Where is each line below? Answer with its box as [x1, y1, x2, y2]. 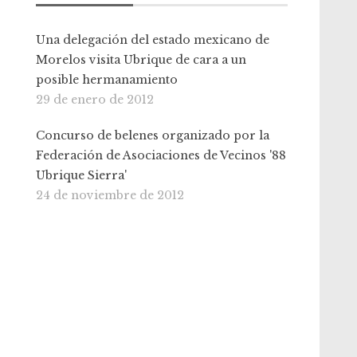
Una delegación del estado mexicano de [36, 33, 270, 47]
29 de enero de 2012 [36, 92, 155, 107]
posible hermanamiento [36, 73, 178, 87]
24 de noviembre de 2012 [36, 188, 185, 202]
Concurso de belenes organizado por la [36, 128, 270, 143]
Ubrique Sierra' [36, 168, 127, 182]
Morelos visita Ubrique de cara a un [36, 53, 247, 67]
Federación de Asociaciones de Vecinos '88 [36, 148, 287, 163]
